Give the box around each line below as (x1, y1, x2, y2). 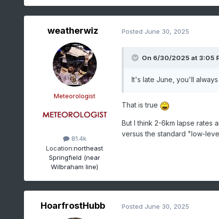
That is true (121, 101, 160, 109)
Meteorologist (54, 92, 96, 100)
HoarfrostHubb (40, 200, 105, 211)
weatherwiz (47, 25, 98, 36)
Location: (46, 144, 74, 152)
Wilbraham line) (51, 162, 99, 171)
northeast (74, 144, 104, 152)
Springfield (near (49, 153, 101, 161)
